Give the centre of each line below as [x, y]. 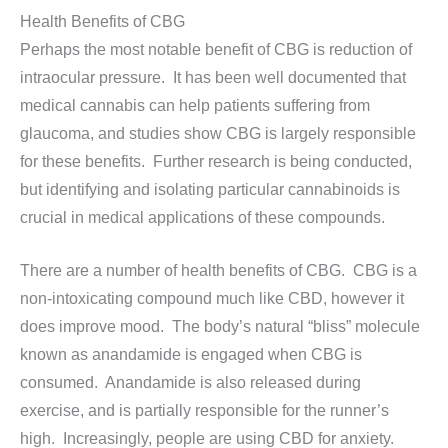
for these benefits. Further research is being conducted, [216, 162]
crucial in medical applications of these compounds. [206, 218]
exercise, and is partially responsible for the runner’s [204, 410]
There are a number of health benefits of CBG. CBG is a [218, 270]
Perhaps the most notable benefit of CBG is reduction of [216, 50]
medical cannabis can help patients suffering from [195, 106]
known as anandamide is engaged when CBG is [191, 354]
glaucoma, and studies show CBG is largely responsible [218, 134]
